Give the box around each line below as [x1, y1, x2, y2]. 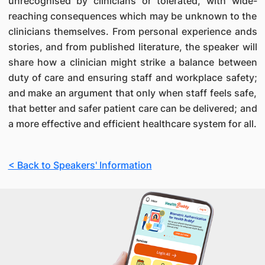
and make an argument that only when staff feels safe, [8, 87, 257, 99]
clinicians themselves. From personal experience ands [8, 25, 257, 37]
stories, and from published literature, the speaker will [8, 41, 257, 53]
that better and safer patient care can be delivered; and [8, 102, 257, 114]
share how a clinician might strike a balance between [8, 56, 257, 68]
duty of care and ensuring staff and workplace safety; [8, 72, 257, 83]
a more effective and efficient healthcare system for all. [8, 118, 257, 130]
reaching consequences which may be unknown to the [8, 10, 257, 22]
